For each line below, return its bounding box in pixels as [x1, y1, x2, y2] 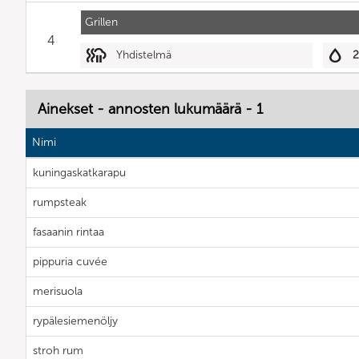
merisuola [33, 284, 83, 299]
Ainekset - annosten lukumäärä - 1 [38, 100, 263, 119]
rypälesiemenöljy [33, 314, 118, 329]
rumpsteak [33, 196, 87, 210]
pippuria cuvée [33, 255, 107, 269]
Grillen [85, 15, 118, 30]
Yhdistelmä [116, 48, 171, 63]
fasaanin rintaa [33, 225, 104, 240]
